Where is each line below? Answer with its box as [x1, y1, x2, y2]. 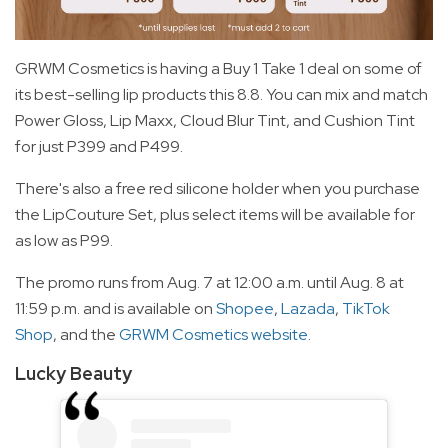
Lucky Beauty [15, 362, 132, 386]
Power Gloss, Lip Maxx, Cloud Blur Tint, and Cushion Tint [15, 110, 415, 132]
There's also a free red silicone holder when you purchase [15, 178, 420, 200]
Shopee [216, 298, 274, 320]
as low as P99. [15, 230, 113, 252]
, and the [53, 324, 119, 346]
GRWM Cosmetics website [119, 324, 308, 346]
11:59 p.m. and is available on [15, 298, 216, 320]
